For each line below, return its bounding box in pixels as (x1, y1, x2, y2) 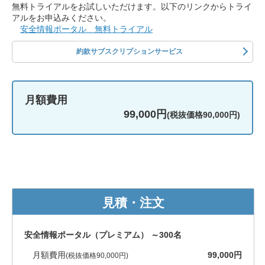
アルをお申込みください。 (12, 13, 111, 22)
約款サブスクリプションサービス (76, 47, 183, 56)
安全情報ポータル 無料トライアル (20, 24, 153, 34)
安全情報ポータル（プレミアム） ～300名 (24, 230, 182, 240)
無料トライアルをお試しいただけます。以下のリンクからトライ (12, 2, 252, 11)
